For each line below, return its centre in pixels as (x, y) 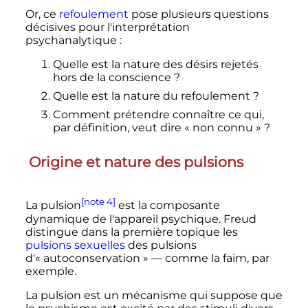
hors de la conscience (112, 78)
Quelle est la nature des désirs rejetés (155, 65)
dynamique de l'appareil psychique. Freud (141, 219)
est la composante (167, 206)
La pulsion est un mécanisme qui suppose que (154, 295)
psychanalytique (71, 41)
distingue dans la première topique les (131, 232)
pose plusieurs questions (198, 14)
